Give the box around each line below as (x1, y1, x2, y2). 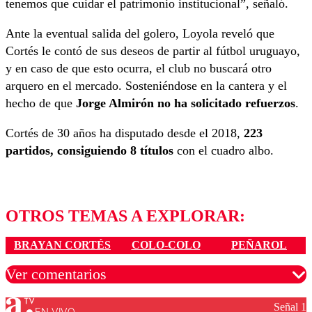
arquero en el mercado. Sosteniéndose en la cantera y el (6, 79, 287, 93)
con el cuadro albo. (173, 143, 274, 158)
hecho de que (6, 96, 76, 111)
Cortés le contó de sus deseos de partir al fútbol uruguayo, (6, 44, 300, 58)
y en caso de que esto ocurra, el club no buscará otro (6, 61, 272, 76)
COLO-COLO (131, 239, 201, 251)
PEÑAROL (231, 239, 287, 251)
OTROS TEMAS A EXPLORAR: (6, 207, 245, 226)
